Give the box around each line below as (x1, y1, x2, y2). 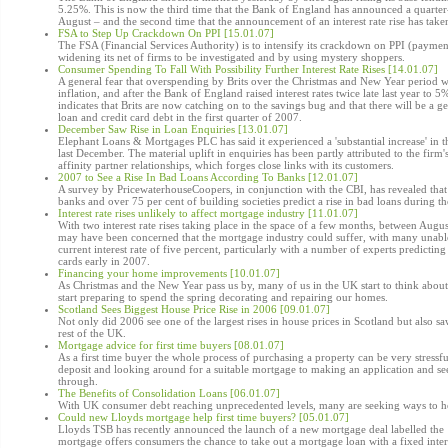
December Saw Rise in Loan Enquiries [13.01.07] (58, 123, 288, 135)
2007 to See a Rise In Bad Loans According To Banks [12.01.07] (58, 171, 358, 183)
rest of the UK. (58, 327, 126, 339)
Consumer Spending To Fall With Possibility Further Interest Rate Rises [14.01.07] (58, 63, 438, 75)
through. (58, 375, 98, 387)
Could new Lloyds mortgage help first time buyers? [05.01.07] (58, 411, 349, 423)
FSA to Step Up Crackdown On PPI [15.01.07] (58, 27, 274, 39)
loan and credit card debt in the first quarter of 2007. (58, 111, 302, 123)
